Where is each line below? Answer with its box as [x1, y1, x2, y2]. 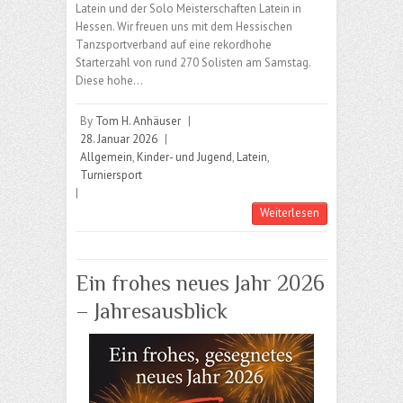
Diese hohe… [76, 73, 143, 89]
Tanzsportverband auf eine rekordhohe [76, 37, 272, 53]
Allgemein [80, 149, 132, 166]
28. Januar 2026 [80, 131, 157, 148]
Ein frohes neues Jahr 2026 [76, 271, 325, 296]
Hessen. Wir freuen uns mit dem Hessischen [76, 19, 292, 35]
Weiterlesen [260, 205, 319, 221]
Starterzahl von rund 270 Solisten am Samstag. [76, 55, 310, 71]
